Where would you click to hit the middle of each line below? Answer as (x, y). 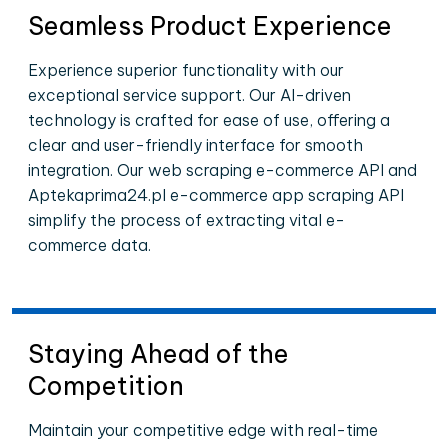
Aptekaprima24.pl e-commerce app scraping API (216, 195)
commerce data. (89, 245)
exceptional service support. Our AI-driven (189, 95)
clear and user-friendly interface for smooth (195, 145)
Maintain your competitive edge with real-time (203, 430)
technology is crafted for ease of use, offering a (209, 120)
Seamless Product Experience (210, 26)
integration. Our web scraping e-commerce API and (222, 170)
